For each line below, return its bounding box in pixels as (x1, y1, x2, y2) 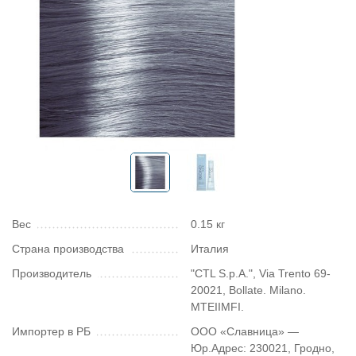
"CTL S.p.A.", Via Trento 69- (191, 267, 331, 280)
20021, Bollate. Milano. (191, 284, 306, 296)
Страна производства (12, 242, 124, 255)
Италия (191, 242, 229, 255)
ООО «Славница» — (191, 325, 299, 338)
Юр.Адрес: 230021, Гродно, (191, 342, 335, 354)
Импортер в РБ (12, 325, 91, 338)
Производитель (12, 267, 91, 280)
